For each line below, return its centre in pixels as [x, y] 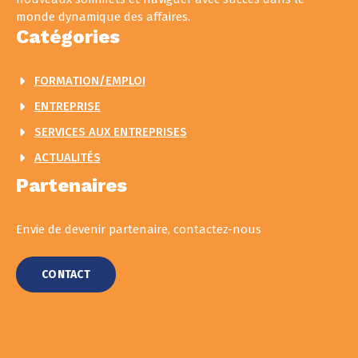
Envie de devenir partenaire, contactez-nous [139, 229]
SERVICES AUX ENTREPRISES [110, 132]
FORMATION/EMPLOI [89, 81]
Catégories [68, 37]
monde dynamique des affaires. [103, 17]
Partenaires [72, 185]
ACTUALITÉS [67, 157]
